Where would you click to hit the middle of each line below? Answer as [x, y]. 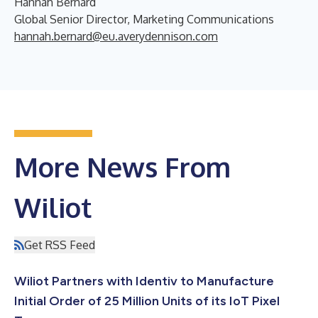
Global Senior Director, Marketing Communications [144, 19]
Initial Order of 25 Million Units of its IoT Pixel [147, 301]
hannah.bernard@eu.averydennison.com [116, 36]
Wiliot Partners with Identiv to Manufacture [144, 281]
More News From [122, 167]
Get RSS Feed [60, 245]
